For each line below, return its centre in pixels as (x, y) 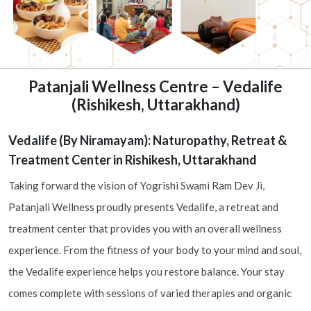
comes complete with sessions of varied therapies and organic (150, 293)
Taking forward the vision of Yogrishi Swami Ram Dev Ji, (136, 185)
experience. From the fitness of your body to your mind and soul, (155, 250)
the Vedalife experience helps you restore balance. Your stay (146, 271)
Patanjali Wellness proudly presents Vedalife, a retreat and (143, 207)
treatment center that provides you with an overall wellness (145, 228)
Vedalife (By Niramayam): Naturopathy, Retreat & (148, 140)
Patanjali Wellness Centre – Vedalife (155, 86)
